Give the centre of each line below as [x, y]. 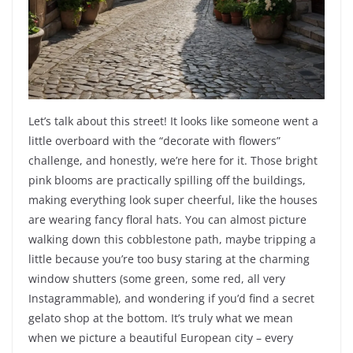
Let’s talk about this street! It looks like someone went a [173, 121]
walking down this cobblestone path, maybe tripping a [172, 240]
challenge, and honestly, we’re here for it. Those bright [173, 161]
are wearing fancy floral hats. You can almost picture [167, 220]
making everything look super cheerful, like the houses [173, 200]
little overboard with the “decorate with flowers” [154, 141]
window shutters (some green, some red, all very [157, 279]
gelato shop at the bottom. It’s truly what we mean [161, 318]
